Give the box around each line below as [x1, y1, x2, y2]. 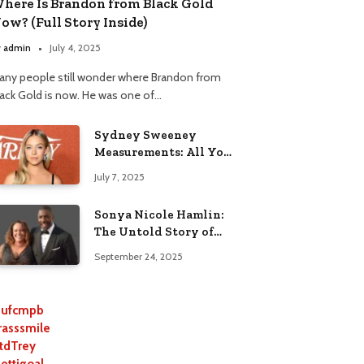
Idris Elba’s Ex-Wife [94, 241, 210, 257]
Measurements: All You [94, 144, 231, 159]
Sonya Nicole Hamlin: [94, 207, 224, 223]
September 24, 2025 [94, 250, 183, 263]
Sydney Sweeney [94, 127, 197, 142]
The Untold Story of [94, 224, 214, 240]
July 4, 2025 [50, 41, 101, 54]
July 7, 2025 [94, 170, 145, 183]
